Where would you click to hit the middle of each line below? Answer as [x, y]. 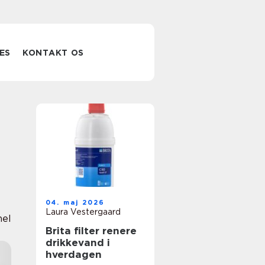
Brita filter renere [74, 231]
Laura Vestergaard [83, 212]
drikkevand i [78, 243]
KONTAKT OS [54, 53]
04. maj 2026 [75, 202]
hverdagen [74, 254]
